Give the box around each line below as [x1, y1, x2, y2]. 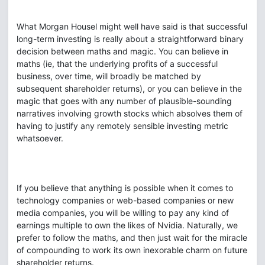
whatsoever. [17, 133, 63, 143]
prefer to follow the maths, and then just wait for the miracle [17, 232, 247, 243]
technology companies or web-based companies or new [17, 195, 234, 205]
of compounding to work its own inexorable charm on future [17, 245, 247, 255]
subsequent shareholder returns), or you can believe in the [17, 83, 242, 93]
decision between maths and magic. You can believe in [17, 46, 228, 56]
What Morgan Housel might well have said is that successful [17, 21, 247, 31]
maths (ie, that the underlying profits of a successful [17, 59, 218, 69]
